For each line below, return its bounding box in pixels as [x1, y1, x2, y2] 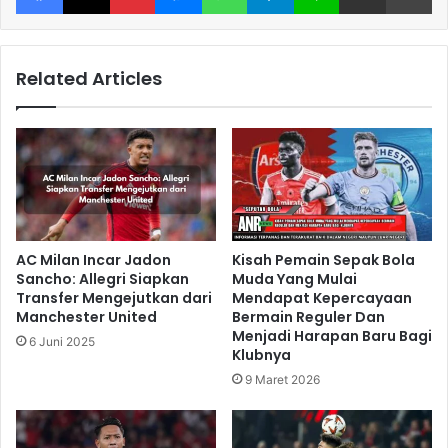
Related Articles [16, 65, 162, 91]
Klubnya [232, 344, 291, 365]
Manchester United [16, 306, 157, 327]
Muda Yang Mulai [232, 268, 357, 289]
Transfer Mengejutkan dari [16, 287, 212, 308]
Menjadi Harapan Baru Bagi [232, 325, 432, 346]
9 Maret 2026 [245, 371, 320, 387]
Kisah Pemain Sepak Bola [232, 249, 415, 270]
